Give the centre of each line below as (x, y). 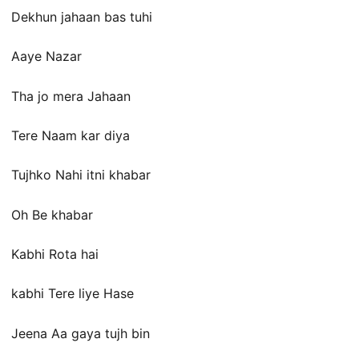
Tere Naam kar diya (71, 135)
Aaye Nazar (46, 56)
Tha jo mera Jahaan (71, 96)
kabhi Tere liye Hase (73, 294)
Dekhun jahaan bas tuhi (82, 16)
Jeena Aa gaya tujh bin (81, 333)
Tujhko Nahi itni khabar (81, 175)
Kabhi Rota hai (55, 254)
